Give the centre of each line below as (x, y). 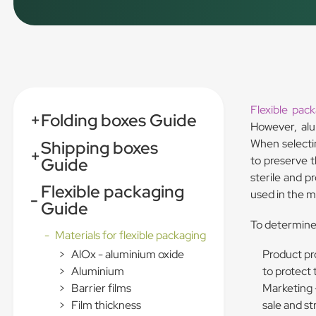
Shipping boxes (100, 147)
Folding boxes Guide (119, 121)
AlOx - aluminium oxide (128, 255)
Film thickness (107, 305)
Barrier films (102, 288)
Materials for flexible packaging (131, 236)
